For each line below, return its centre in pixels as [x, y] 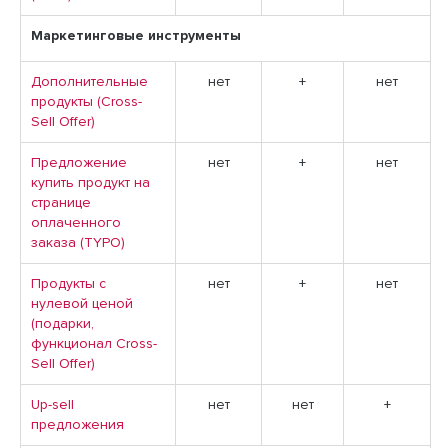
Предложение [79, 163]
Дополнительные [89, 82]
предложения [77, 425]
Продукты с [68, 284]
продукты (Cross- [86, 102]
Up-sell [52, 405]
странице [61, 203]
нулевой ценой [82, 304]
